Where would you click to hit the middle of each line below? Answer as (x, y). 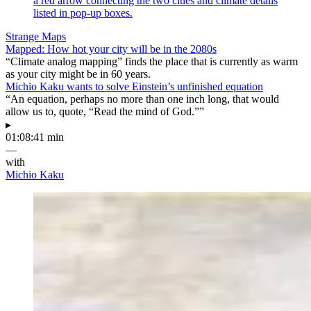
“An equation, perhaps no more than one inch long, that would (142, 99)
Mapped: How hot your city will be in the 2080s (111, 49)
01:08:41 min (35, 137)
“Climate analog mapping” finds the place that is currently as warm (152, 61)
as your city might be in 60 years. (78, 74)
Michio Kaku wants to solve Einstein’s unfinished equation (134, 86)
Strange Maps (36, 36)
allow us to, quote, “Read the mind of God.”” (105, 111)
